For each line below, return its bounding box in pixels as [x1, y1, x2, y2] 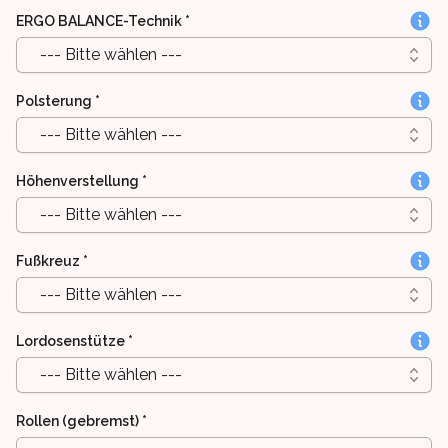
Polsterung [16, 93, 92, 110]
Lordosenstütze [16, 333, 125, 350]
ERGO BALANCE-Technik [16, 13, 182, 30]
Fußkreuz [16, 253, 80, 270]
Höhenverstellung [16, 173, 139, 190]
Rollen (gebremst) [16, 413, 139, 430]
